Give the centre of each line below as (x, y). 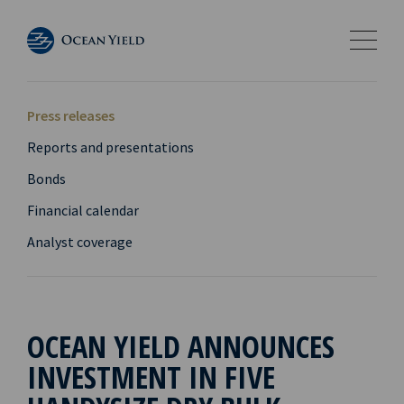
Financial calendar (83, 210)
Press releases (71, 115)
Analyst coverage (80, 242)
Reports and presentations (110, 147)
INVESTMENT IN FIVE (151, 377)
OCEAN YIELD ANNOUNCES (181, 346)
